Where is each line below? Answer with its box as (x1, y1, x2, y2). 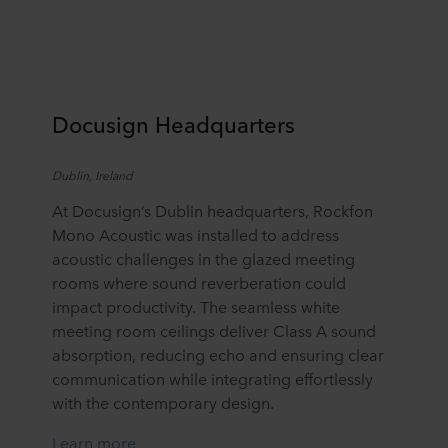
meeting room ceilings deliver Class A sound (52, 318, 376, 341)
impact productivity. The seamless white (52, 294, 340, 317)
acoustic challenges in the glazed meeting (52, 246, 355, 269)
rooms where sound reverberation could (52, 270, 346, 293)
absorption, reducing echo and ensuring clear (52, 342, 384, 365)
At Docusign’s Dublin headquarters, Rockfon (52, 198, 373, 221)
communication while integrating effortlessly (52, 366, 373, 389)
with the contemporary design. (52, 390, 274, 413)
